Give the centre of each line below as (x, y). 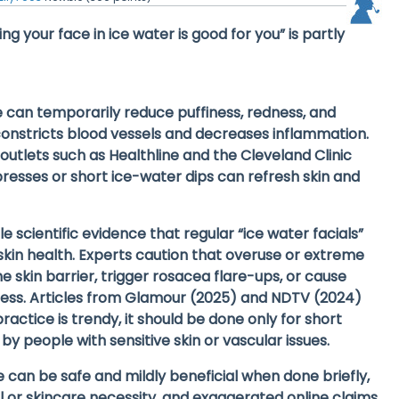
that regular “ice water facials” (255, 234)
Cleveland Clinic (297, 156)
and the (210, 156)
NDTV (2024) (317, 298)
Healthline (144, 156)
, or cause (313, 277)
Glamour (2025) (181, 298)
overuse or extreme (295, 256)
